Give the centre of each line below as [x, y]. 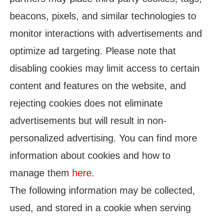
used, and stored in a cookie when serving [100, 208]
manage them [41, 173]
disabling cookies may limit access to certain [105, 68]
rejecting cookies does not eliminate [86, 103]
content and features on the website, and [98, 86]
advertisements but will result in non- [88, 121]
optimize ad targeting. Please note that [93, 51]
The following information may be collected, [102, 190]
